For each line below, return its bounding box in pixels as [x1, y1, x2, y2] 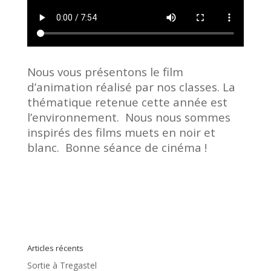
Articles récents [27, 242, 83, 253]
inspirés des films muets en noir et [27, 124, 215, 140]
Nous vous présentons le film [27, 64, 183, 79]
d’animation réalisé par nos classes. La [27, 79, 235, 94]
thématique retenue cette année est [27, 94, 230, 109]
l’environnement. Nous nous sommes [27, 109, 230, 125]
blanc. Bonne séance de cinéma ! [27, 139, 207, 155]
